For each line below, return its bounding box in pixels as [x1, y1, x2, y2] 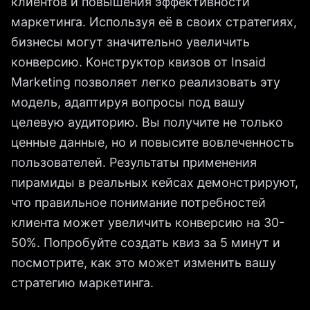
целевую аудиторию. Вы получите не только [11, 115, 283, 129]
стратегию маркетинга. [11, 275, 154, 290]
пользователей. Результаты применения [11, 155, 257, 170]
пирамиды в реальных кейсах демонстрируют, [11, 175, 298, 190]
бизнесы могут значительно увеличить [11, 35, 250, 49]
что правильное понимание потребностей [11, 195, 266, 210]
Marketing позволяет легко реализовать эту [11, 75, 280, 89]
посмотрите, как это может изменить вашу [11, 255, 276, 270]
